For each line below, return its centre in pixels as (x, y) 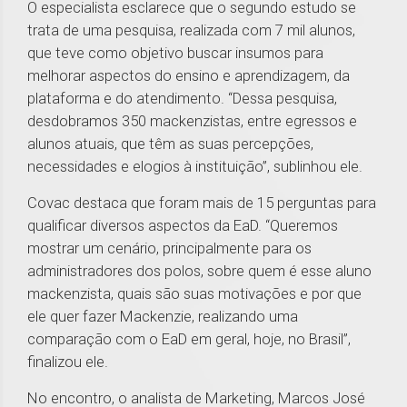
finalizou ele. (69, 362)
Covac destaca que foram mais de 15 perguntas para (202, 203)
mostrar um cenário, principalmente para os (169, 248)
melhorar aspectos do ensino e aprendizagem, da (189, 76)
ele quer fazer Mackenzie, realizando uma (163, 317)
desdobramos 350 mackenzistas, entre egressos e (192, 121)
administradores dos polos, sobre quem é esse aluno (199, 271)
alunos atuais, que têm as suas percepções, (170, 144)
